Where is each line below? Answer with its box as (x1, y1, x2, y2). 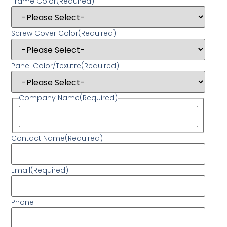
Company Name (18, 93, 80, 103)
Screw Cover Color (11, 28, 79, 39)
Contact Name (11, 133, 65, 143)
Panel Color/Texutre (11, 61, 82, 71)
